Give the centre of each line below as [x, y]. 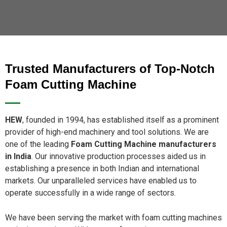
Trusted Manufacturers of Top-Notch [110, 69]
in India [18, 156]
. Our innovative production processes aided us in [119, 156]
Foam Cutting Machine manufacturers [144, 144]
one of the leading [38, 144]
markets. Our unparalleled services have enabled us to [101, 181]
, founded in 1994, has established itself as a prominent [121, 120]
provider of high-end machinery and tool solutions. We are [107, 132]
